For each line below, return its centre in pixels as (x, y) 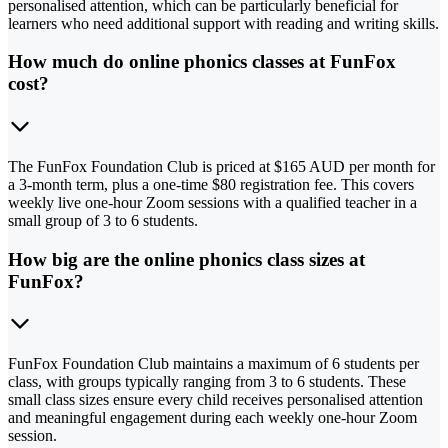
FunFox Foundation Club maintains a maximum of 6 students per (213, 364)
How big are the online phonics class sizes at (186, 259)
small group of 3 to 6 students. (103, 221)
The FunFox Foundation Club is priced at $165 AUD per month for (221, 167)
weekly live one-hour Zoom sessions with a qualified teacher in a (212, 203)
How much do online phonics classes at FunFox (202, 62)
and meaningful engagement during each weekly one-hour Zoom (212, 418)
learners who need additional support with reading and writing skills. (223, 23)
